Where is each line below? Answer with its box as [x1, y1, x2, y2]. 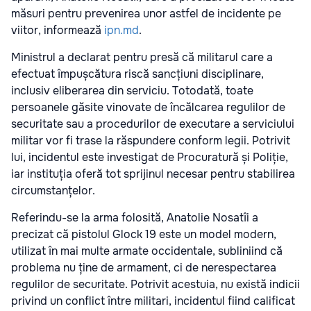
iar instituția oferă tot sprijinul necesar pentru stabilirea [11, 167, 295, 182]
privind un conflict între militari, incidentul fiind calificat [11, 294, 295, 309]
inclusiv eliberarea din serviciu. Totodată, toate [11, 83, 253, 99]
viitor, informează [11, 23, 104, 38]
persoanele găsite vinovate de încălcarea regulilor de [11, 100, 285, 115]
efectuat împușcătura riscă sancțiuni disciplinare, [11, 67, 264, 82]
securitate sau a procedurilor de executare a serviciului [11, 117, 294, 132]
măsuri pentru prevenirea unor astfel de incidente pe [11, 6, 281, 22]
